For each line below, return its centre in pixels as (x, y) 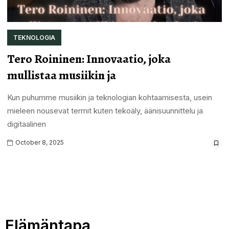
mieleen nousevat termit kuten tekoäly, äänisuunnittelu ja (105, 110)
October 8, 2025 (39, 142)
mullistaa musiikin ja (61, 75)
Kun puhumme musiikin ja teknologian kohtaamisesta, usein (109, 97)
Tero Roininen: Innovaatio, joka (89, 59)
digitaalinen (26, 124)
